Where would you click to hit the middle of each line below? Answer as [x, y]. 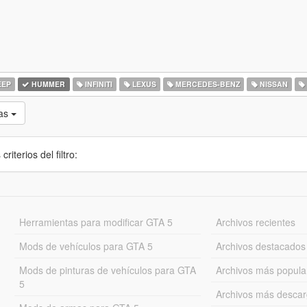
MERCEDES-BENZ [207, 84]
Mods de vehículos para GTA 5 [86, 246]
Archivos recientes [256, 222]
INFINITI [97, 84]
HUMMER [48, 84]
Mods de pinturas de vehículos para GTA [107, 270]
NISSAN [272, 84]
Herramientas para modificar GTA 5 [96, 222]
